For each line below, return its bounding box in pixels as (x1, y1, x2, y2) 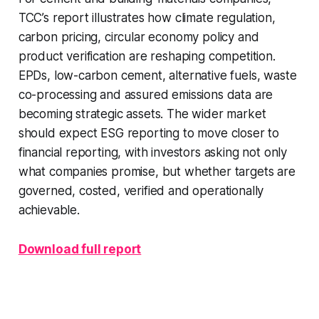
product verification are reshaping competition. (18, 49, 276, 64)
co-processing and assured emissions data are (18, 88, 273, 103)
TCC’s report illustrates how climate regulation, (18, 11, 276, 26)
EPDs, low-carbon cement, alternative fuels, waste (18, 68, 297, 83)
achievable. (18, 203, 80, 218)
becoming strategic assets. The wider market (18, 107, 266, 122)
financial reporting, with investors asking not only (18, 145, 288, 160)
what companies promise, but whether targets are (18, 164, 296, 179)
